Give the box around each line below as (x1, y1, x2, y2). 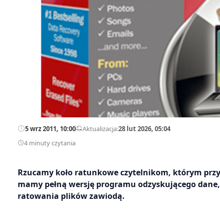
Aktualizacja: (82, 124, 118, 133)
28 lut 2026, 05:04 (118, 124, 170, 133)
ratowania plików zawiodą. (18, 190, 125, 201)
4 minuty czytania (24, 138, 76, 147)
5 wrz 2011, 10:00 (25, 124, 76, 133)
